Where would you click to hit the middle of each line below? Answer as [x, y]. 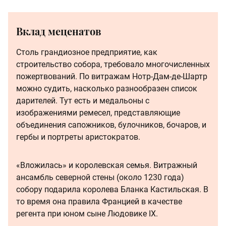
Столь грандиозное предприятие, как [87, 52]
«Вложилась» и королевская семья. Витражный [107, 165]
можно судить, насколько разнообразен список [107, 88]
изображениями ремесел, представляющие [98, 112]
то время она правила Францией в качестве [99, 201]
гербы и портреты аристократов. [78, 137]
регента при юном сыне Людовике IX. [87, 213]
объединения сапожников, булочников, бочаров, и [111, 125]
